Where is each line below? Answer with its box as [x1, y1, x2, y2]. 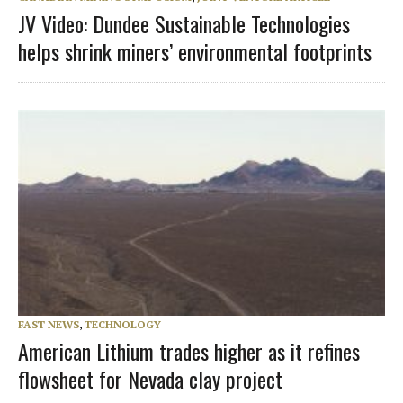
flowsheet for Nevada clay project [18, 363, 282, 396]
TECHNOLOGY [85, 318, 161, 332]
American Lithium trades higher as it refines [18, 335, 360, 368]
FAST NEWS [18, 318, 79, 332]
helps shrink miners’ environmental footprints [18, 34, 372, 67]
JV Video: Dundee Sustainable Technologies [18, 6, 350, 40]
